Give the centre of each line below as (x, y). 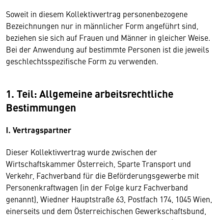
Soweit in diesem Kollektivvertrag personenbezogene (97, 14)
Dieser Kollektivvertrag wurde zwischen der (82, 152)
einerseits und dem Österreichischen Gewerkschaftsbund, (106, 211)
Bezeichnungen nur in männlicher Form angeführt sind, (102, 26)
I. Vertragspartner (40, 130)
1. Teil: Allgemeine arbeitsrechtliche (90, 93)
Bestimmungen (41, 107)
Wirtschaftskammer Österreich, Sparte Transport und (98, 164)
